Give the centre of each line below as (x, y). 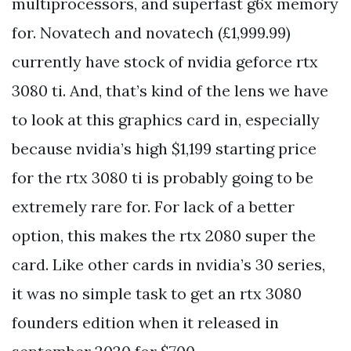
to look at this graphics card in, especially (166, 119)
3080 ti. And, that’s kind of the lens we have (170, 90)
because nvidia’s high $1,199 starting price (164, 148)
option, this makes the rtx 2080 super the (164, 235)
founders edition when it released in (145, 322)
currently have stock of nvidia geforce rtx (165, 61)
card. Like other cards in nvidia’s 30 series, (168, 264)
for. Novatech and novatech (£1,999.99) (151, 32)
